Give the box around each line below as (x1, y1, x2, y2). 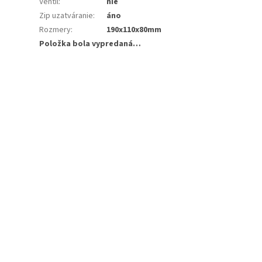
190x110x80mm (106, 23, 162, 36)
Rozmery (39, 23, 71, 36)
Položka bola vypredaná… (39, 37, 142, 50)
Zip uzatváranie (39, 9, 94, 22)
